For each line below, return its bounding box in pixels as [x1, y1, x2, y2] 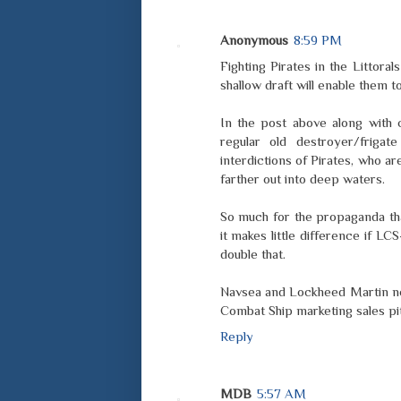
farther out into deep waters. [219, 171, 385, 187]
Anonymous [219, 32, 288, 48]
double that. [219, 246, 286, 262]
